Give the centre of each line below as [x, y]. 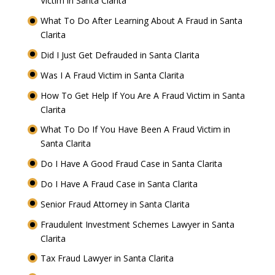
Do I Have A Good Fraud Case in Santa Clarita [132, 164]
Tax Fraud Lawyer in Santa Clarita [108, 258]
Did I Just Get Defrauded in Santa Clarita [121, 55]
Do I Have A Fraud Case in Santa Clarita [120, 184]
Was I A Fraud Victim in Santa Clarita [113, 75]
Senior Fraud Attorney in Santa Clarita [116, 204]
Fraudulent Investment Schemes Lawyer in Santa [137, 224]
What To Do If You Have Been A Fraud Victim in [135, 130]
